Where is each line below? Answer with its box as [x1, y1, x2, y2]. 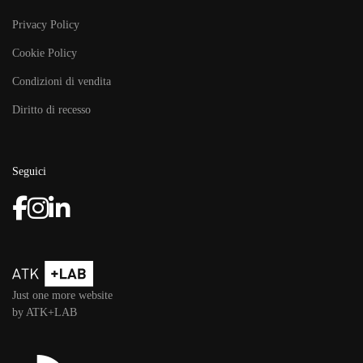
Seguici [12, 165, 46, 178]
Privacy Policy [12, 19, 79, 32]
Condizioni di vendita [12, 75, 111, 88]
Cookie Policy [12, 47, 77, 60]
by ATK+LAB [12, 306, 77, 319]
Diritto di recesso [12, 104, 91, 117]
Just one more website [12, 289, 113, 302]
